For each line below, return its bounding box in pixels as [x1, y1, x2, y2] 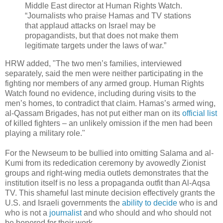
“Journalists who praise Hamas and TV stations [25, 11, 191, 20]
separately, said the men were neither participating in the [5, 69, 203, 78]
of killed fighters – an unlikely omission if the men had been [5, 118, 213, 127]
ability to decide [122, 198, 177, 207]
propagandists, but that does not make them [25, 31, 178, 40]
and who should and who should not [82, 208, 211, 217]
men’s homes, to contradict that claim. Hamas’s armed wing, [5, 99, 216, 108]
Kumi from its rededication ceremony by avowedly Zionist [5, 158, 206, 167]
